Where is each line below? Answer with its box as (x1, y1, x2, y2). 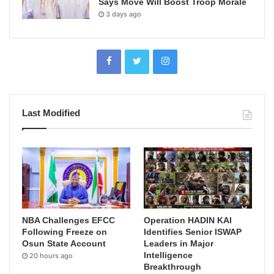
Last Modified (22, 108, 80, 119)
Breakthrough (144, 261, 202, 272)
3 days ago (106, 10, 141, 19)
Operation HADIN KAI (144, 215, 232, 225)
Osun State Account (22, 238, 106, 248)
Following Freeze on (22, 226, 107, 237)
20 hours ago (29, 251, 73, 260)
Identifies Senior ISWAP (144, 226, 242, 237)
